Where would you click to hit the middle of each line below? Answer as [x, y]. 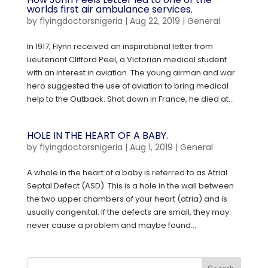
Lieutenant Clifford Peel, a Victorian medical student [127, 60]
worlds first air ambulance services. [109, 9]
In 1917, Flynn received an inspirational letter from [120, 46]
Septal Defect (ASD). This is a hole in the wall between [130, 186]
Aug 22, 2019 [155, 21]
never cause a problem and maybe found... [111, 225]
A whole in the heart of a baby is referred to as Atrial [127, 173]
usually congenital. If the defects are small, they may [128, 212]
